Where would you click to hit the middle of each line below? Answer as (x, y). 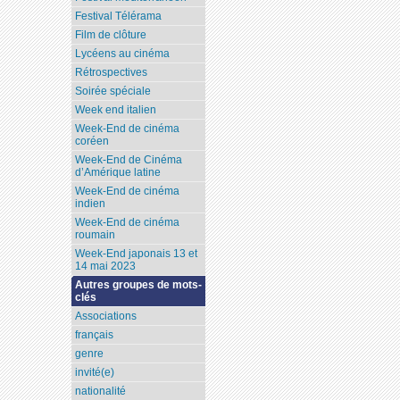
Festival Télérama (119, 17)
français (95, 335)
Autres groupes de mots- (139, 285)
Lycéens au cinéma (123, 54)
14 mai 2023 (106, 267)
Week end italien (116, 110)
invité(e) (95, 373)
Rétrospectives (112, 73)
